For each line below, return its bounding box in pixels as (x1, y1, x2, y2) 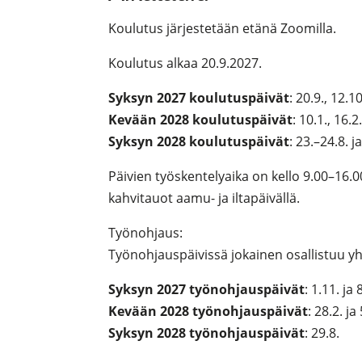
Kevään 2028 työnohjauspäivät (108, 302, 309, 321)
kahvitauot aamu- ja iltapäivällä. (108, 189, 301, 208)
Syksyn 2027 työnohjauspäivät (108, 280, 305, 299)
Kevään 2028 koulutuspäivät (108, 111, 293, 129)
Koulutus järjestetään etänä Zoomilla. (108, 19, 337, 38)
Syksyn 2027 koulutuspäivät (108, 89, 290, 107)
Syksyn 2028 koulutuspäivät (108, 133, 290, 151)
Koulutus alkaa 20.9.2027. (108, 54, 263, 73)
